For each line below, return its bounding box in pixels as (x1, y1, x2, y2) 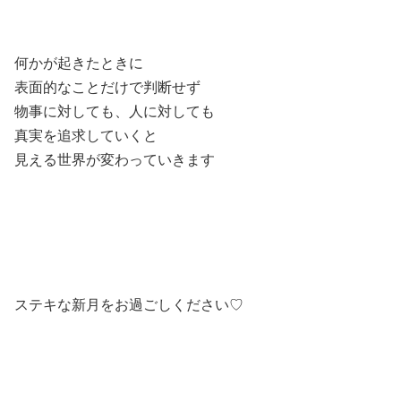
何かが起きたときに (14, 55, 143, 71)
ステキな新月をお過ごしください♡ (14, 297, 243, 312)
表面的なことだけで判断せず (14, 80, 200, 95)
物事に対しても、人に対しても (14, 104, 215, 119)
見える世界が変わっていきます (14, 152, 215, 167)
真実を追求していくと (14, 128, 158, 143)
